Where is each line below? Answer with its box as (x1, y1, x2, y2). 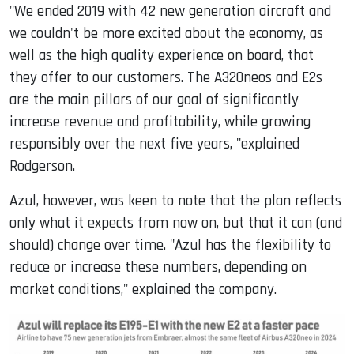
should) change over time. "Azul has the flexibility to (9, 235, 331, 256)
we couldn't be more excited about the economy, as (9, 24, 323, 44)
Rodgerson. (9, 156, 75, 177)
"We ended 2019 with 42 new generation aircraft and (9, 2, 331, 22)
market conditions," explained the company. (9, 280, 277, 300)
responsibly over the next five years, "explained (9, 134, 299, 155)
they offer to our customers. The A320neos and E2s (9, 68, 322, 88)
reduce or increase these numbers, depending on (9, 258, 307, 278)
